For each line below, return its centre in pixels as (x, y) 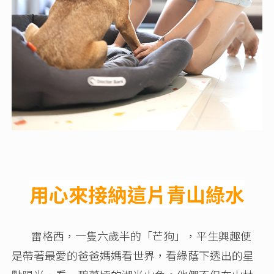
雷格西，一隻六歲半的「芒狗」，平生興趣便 (132, 235)
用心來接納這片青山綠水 (137, 194)
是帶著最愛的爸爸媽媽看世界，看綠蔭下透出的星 (133, 255)
